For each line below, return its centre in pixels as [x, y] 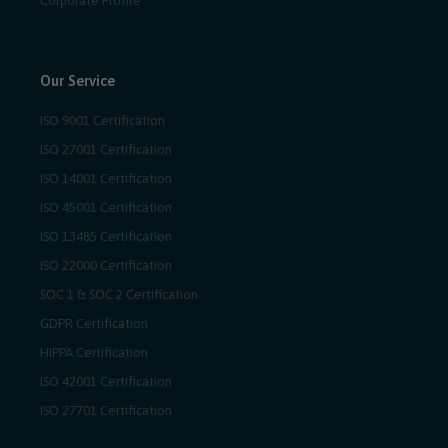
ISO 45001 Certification [106, 207]
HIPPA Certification [94, 352]
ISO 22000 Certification [106, 265]
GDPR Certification [94, 323]
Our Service [77, 80]
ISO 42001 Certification [106, 381]
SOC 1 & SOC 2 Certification [119, 294]
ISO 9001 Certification [102, 120]
